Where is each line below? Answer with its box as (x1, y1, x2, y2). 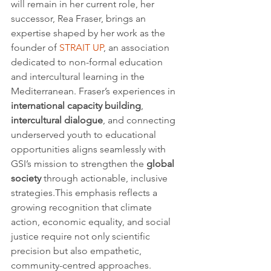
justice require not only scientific (11, 230, 152, 242)
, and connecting (103, 114, 178, 126)
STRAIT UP (59, 41, 103, 53)
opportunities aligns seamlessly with (11, 143, 168, 155)
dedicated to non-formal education (11, 56, 165, 68)
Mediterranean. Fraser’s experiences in (11, 85, 178, 97)
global (146, 157, 177, 169)
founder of (11, 41, 59, 53)
